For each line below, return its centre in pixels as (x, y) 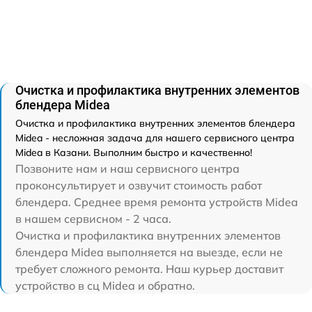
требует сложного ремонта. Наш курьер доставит (149, 268)
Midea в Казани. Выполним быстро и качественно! (134, 152)
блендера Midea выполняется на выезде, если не (149, 252)
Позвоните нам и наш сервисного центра (127, 168)
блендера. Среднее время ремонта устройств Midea (157, 202)
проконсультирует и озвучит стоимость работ (139, 185)
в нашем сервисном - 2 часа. (93, 218)
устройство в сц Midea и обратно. (105, 285)
